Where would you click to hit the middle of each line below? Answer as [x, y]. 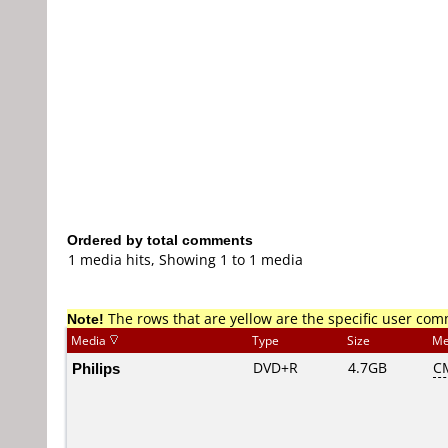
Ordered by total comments [160, 239]
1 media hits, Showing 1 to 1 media [185, 259]
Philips [96, 368]
